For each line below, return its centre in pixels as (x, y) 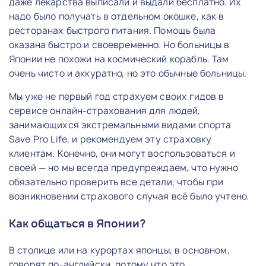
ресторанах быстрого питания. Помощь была (112, 30)
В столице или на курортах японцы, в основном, (119, 250)
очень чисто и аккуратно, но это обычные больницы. (128, 73)
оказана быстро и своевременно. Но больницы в (119, 45)
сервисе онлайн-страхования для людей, (105, 110)
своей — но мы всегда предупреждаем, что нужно (123, 167)
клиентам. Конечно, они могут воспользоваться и (122, 153)
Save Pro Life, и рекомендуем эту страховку (110, 139)
